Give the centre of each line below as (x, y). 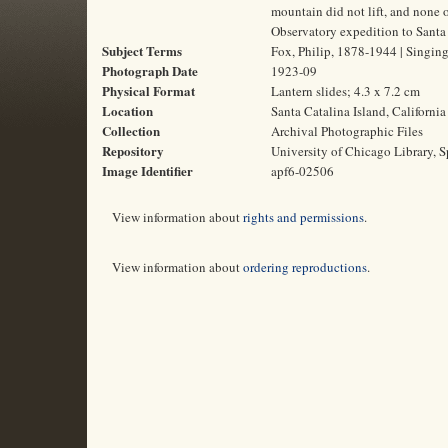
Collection (131, 130)
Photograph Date (150, 70)
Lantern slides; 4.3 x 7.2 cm (345, 91)
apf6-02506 (302, 171)
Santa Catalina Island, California (358, 111)
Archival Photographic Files (347, 131)
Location (127, 110)
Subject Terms (142, 50)
